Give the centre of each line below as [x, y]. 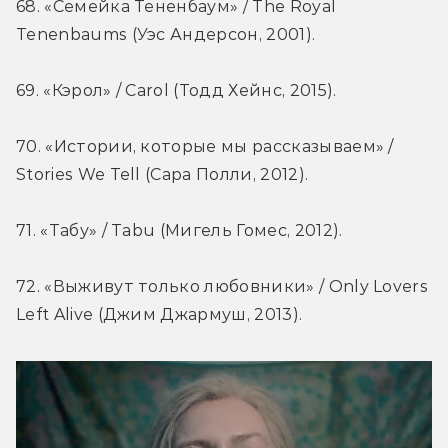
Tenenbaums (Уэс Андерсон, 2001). [166, 35]
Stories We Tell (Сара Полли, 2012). [162, 175]
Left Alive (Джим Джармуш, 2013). [159, 315]
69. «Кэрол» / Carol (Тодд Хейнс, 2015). [176, 91]
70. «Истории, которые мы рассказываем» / [205, 147]
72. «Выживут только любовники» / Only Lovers [222, 287]
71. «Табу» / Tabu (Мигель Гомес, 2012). [179, 231]
